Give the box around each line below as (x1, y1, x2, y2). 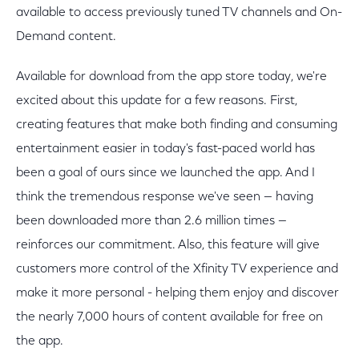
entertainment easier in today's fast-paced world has (16, 143, 315, 155)
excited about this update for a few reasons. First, (16, 95, 297, 107)
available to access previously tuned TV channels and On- (16, 6, 342, 19)
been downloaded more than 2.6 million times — (16, 215, 287, 228)
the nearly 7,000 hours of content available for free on (16, 311, 323, 324)
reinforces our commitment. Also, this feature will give (16, 239, 320, 252)
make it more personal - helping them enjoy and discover (16, 287, 339, 300)
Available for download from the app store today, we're (16, 71, 327, 83)
